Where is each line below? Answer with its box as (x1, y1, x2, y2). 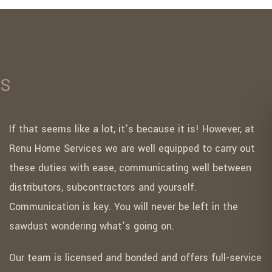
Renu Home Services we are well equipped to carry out (8, 141, 255, 156)
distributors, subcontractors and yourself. (8, 180, 197, 195)
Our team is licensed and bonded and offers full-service (8, 251, 262, 265)
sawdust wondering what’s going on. (8, 219, 174, 234)
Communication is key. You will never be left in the (8, 200, 238, 214)
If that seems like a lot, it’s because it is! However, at (8, 122, 254, 137)
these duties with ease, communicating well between (8, 161, 251, 175)
